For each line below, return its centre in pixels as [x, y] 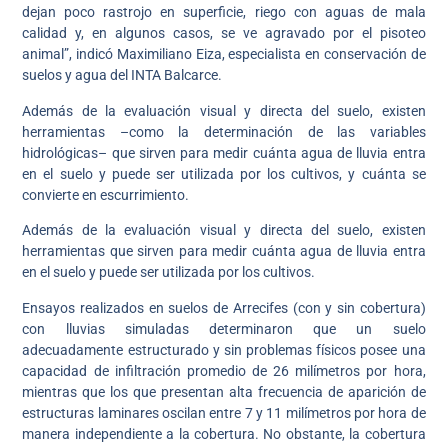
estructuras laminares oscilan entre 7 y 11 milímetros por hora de [224, 412]
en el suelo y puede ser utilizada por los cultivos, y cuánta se [224, 173]
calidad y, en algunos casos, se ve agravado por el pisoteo [224, 33]
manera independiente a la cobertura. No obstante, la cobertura [224, 433]
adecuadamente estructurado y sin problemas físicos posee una [224, 349]
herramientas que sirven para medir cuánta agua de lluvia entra [224, 251]
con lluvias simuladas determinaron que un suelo [224, 328]
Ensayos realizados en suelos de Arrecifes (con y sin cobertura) [224, 307]
